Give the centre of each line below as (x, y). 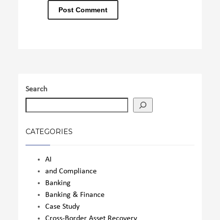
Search (37, 90)
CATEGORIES (49, 132)
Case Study (63, 207)
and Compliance (71, 172)
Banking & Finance (75, 195)
